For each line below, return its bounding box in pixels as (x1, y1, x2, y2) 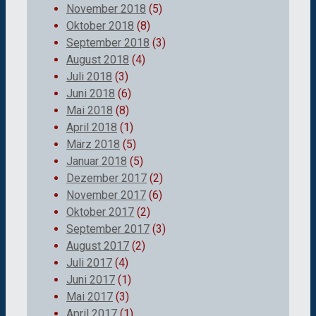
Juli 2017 (66, 255, 112, 269)
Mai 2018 (66, 103, 113, 117)
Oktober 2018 (66, 18, 134, 32)
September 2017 (66, 221, 150, 236)
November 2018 (66, 1, 146, 16)
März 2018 (66, 137, 120, 151)
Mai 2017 (66, 289, 113, 303)
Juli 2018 (66, 69, 112, 83)
